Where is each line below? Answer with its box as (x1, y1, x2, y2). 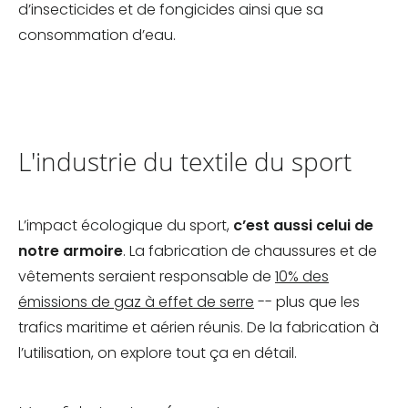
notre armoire (18, 240, 123, 262)
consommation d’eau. (18, 25, 179, 46)
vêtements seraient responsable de (18, 266, 275, 288)
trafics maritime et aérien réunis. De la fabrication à (18, 317, 379, 339)
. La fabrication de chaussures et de (123, 240, 377, 262)
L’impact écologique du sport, (18, 215, 233, 237)
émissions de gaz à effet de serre (18, 291, 254, 313)
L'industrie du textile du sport (18, 144, 352, 179)
